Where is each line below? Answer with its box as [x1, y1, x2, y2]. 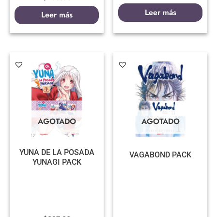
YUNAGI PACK [32, 157, 81, 167]
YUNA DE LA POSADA [19, 147, 94, 157]
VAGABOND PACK [129, 150, 191, 159]
